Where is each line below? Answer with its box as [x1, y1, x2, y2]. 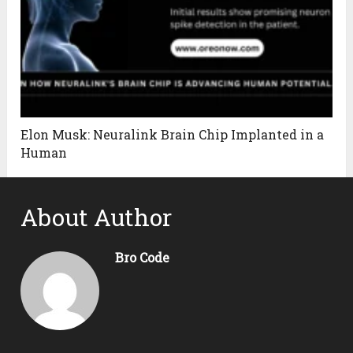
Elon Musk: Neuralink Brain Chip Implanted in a [20, 126, 325, 143]
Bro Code [115, 249, 170, 266]
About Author [20, 202, 173, 233]
